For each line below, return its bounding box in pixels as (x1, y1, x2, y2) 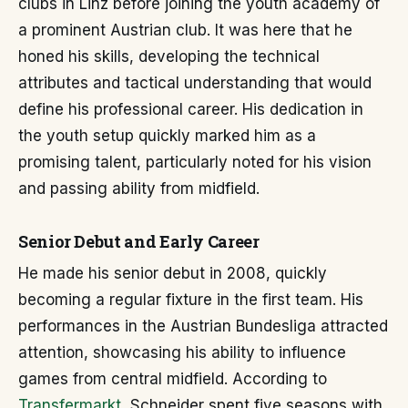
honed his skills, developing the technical (18, 47, 320, 66)
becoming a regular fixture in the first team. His (18, 291, 363, 309)
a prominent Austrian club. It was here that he (18, 21, 352, 39)
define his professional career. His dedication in (18, 100, 363, 118)
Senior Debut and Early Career (18, 230, 260, 252)
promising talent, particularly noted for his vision (18, 153, 372, 171)
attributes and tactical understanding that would (18, 74, 372, 92)
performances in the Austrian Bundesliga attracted (18, 317, 388, 335)
